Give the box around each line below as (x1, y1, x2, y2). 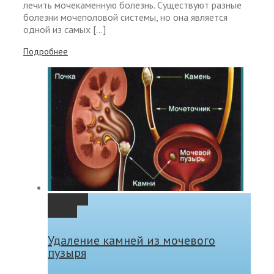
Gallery (48, 206, 77, 218)
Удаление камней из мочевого (48, 232, 215, 248)
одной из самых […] (23, 23, 106, 36)
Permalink (48, 193, 88, 206)
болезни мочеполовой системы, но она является (23, 11, 228, 24)
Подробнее (23, 46, 68, 57)
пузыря (48, 244, 86, 261)
